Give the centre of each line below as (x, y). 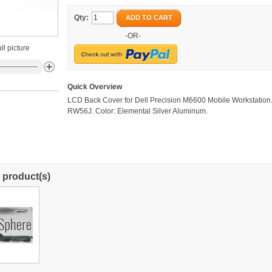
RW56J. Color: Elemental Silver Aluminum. (138, 111)
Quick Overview (95, 87)
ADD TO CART (149, 18)
